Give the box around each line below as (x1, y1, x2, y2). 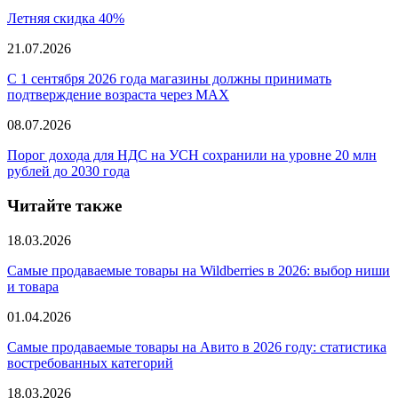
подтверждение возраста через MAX (7, 87, 229, 103)
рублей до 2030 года (7, 163, 130, 179)
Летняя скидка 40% (7, 11, 124, 27)
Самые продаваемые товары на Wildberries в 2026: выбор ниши (7, 262, 390, 278)
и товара (7, 278, 59, 294)
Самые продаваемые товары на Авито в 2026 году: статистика (7, 338, 386, 354)
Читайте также (7, 196, 122, 216)
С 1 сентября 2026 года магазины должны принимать (7, 71, 331, 87)
